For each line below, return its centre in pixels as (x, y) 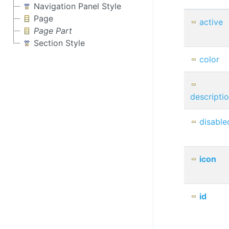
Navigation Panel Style (77, 6)
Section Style (59, 43)
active (211, 22)
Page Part (53, 31)
